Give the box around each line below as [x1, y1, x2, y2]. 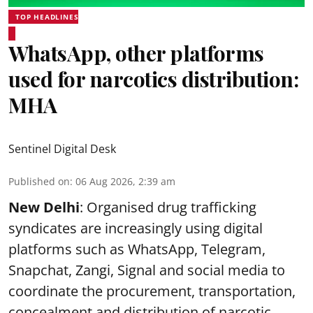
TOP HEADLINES [15, 11, 79, 22]
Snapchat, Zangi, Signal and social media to [8, 260, 285, 279]
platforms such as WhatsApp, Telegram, [8, 239, 265, 259]
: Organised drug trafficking [80, 197, 256, 217]
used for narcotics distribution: [8, 64, 298, 93]
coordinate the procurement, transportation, [8, 281, 296, 300]
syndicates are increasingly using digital [8, 218, 263, 238]
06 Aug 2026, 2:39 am [75, 174, 175, 188]
